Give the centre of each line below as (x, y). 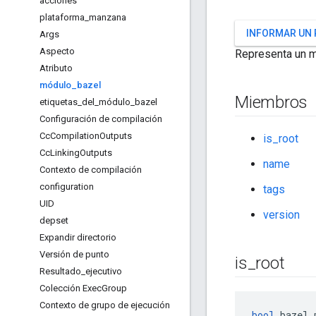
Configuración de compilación (101, 119)
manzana (108, 17)
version (281, 215)
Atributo (56, 68)
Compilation (75, 136)
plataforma (62, 17)
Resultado (60, 271)
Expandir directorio (78, 237)
